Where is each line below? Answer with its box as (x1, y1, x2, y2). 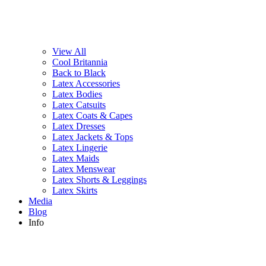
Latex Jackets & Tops (52, 131, 133, 142)
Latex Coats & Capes (52, 110, 132, 121)
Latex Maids (52, 153, 99, 163)
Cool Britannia (52, 56, 107, 67)
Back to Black (52, 67, 106, 78)
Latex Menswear (52, 163, 115, 174)
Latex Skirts (52, 185, 97, 195)
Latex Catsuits (52, 99, 106, 110)
